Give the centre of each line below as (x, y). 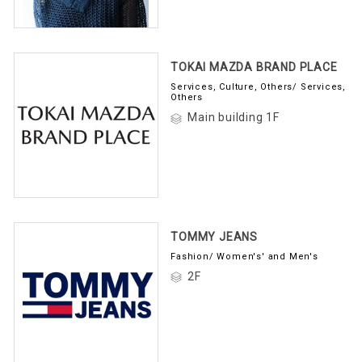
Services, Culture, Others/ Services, (258, 87)
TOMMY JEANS (214, 236)
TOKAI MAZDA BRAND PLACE (254, 67)
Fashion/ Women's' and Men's (244, 256)
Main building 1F (234, 118)
